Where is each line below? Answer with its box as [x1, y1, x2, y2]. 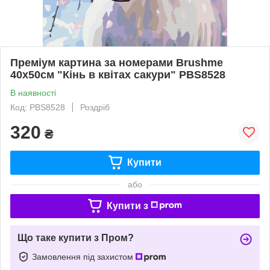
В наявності [10, 87, 56, 98]
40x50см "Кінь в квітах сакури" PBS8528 [10, 68, 225, 81]
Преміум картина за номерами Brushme [10, 56, 223, 69]
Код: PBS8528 [10, 102, 65, 112]
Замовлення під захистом [32, 251, 136, 262]
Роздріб [80, 102, 110, 112]
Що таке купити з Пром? [17, 232, 134, 243]
